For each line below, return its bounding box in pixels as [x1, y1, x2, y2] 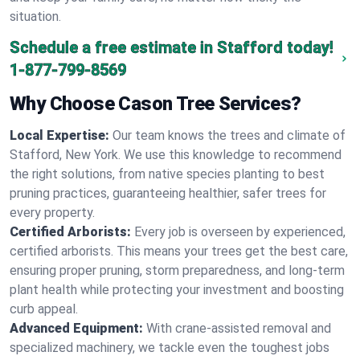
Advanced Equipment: [10, 321, 143, 336]
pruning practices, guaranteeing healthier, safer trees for [10, 186, 326, 201]
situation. [10, 9, 61, 24]
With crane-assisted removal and [146, 321, 331, 336]
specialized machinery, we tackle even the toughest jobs [10, 340, 329, 355]
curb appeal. [10, 301, 78, 317]
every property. [10, 205, 95, 220]
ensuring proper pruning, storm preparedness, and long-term [10, 263, 345, 278]
